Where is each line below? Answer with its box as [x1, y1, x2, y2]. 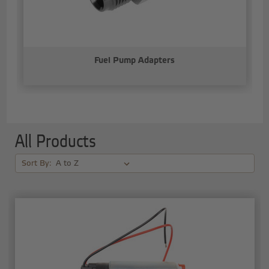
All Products [14, 133, 96, 151]
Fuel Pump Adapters [94, 55, 175, 65]
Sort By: [22, 159, 52, 168]
